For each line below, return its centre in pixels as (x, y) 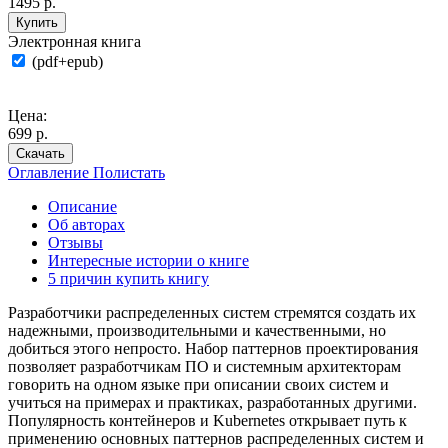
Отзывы (75, 242)
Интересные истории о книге (148, 260)
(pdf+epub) (65, 61)
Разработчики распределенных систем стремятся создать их (212, 312)
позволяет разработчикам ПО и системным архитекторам (204, 366)
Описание (82, 206)
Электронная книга (74, 41)
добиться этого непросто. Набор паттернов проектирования (213, 348)
